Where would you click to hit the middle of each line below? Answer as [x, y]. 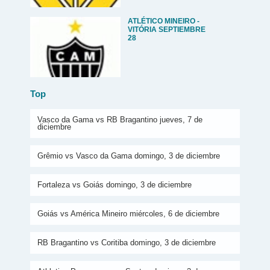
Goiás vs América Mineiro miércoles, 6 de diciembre [128, 213]
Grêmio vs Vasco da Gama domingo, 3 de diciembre [129, 155]
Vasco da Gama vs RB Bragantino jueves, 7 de [120, 119]
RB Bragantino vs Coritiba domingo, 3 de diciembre [127, 242]
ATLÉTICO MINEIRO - [164, 21]
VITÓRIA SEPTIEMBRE [167, 30]
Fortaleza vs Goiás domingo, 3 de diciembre [115, 184]
